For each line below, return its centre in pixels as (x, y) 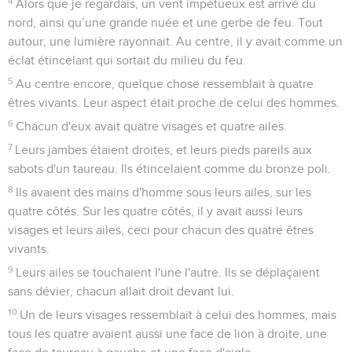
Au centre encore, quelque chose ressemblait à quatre (165, 84)
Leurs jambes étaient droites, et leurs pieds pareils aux (164, 150)
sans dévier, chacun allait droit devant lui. (121, 291)
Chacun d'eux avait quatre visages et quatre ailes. (152, 126)
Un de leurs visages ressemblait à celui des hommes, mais (178, 315)
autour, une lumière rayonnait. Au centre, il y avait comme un (175, 41)
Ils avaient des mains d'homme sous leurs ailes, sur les (164, 192)
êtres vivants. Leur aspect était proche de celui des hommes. (174, 103)
